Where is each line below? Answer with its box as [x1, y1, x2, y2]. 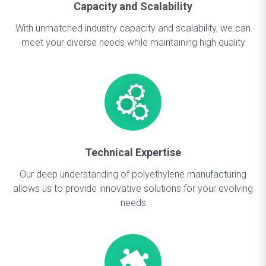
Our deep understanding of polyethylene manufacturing [20, 169, 246, 180]
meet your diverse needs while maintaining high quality [21, 37, 245, 48]
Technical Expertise [85, 146, 181, 159]
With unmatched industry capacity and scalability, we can [15, 23, 251, 34]
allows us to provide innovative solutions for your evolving [13, 183, 253, 194]
